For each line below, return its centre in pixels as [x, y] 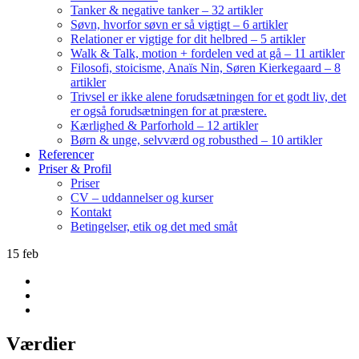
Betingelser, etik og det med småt [154, 226]
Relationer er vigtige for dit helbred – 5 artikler [188, 39]
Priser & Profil [75, 169]
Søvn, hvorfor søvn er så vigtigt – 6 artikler [179, 24]
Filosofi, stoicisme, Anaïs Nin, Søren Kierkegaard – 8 [206, 68]
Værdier [41, 343]
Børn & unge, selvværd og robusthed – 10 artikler [196, 140]
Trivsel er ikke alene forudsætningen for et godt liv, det [208, 97]
